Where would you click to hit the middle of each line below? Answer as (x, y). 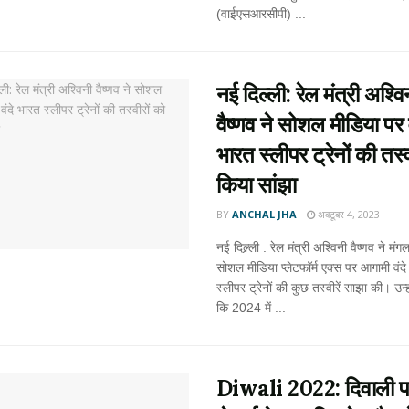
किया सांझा (256, 185)
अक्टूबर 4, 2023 (347, 214)
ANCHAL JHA (264, 214)
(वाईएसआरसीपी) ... (261, 14)
